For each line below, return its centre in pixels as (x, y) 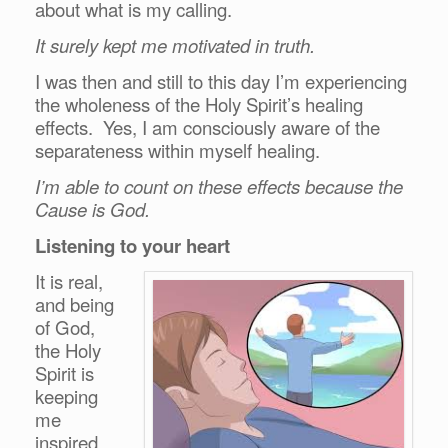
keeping (66, 395)
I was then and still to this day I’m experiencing (221, 80)
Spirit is (64, 372)
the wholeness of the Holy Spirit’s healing (199, 103)
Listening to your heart (137, 245)
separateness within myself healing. (180, 149)
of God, (65, 326)
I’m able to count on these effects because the (219, 185)
